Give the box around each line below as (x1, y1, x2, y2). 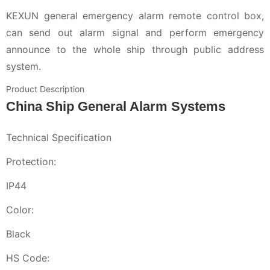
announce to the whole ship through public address (6, 43, 264, 55)
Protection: (6, 155, 56, 168)
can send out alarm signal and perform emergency (6, 27, 264, 39)
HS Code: (6, 252, 49, 264)
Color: (6, 204, 34, 216)
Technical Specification (6, 131, 111, 143)
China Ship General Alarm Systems (6, 99, 225, 114)
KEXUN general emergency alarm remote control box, (6, 10, 264, 22)
